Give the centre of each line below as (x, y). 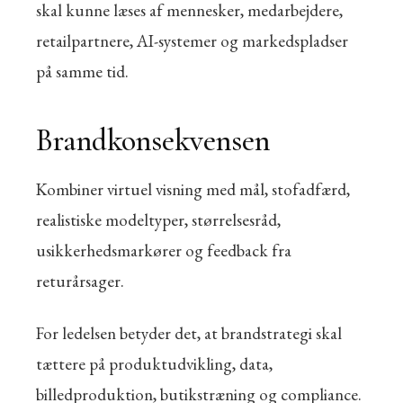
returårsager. (80, 281)
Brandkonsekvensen (153, 141)
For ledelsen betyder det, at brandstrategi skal (189, 333)
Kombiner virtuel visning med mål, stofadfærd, (193, 189)
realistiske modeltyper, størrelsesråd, (158, 220)
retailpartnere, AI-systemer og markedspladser (192, 41)
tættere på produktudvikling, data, (154, 364)
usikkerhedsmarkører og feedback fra (164, 251)
